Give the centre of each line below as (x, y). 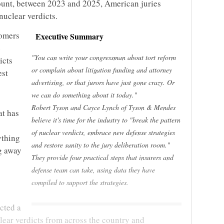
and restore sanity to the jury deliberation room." (101, 145)
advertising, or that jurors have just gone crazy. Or (103, 82)
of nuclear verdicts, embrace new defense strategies (103, 132)
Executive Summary (69, 36)
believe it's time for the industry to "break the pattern (106, 120)
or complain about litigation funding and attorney (102, 70)
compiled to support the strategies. (80, 182)
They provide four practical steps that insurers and (102, 157)
